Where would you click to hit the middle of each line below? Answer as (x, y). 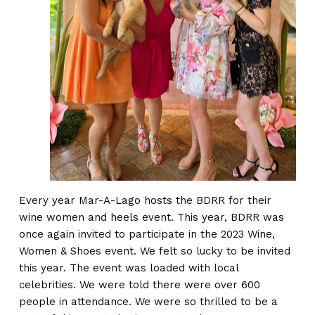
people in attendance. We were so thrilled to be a (148, 301)
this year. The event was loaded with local (128, 268)
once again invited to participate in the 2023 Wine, (147, 234)
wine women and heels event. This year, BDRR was (151, 217)
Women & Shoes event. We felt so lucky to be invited (154, 251)
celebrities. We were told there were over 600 (139, 284)
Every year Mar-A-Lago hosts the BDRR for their (145, 200)
